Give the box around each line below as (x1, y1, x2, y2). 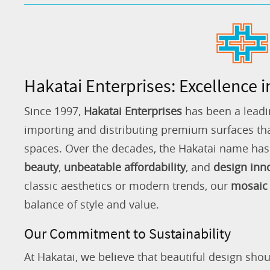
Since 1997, (24, 103, 84, 118)
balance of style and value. (24, 196, 159, 212)
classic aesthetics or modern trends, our (24, 178, 231, 193)
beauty (24, 159, 58, 174)
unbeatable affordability (64, 159, 186, 174)
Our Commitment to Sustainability (24, 224, 231, 243)
